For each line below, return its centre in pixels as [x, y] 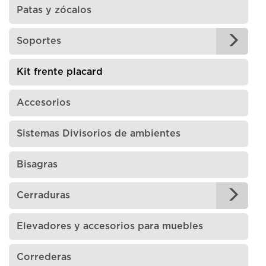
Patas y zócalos [54, 10]
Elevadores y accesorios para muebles [110, 226]
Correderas [44, 257]
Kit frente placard [60, 72]
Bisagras [37, 164]
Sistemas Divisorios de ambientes [99, 134]
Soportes [39, 41]
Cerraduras [43, 195]
